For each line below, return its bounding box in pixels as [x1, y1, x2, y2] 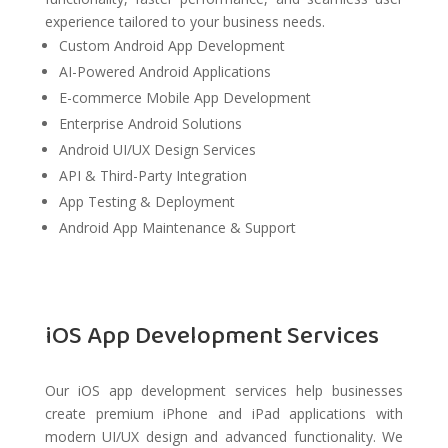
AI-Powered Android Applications [58, 62, 271, 82]
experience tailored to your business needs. [44, 12, 325, 32]
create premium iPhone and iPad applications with [44, 404, 404, 424]
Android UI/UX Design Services [58, 140, 256, 160]
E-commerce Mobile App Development [58, 88, 311, 108]
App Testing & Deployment [58, 192, 235, 212]
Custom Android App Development [58, 36, 285, 56]
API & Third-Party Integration [58, 166, 247, 186]
